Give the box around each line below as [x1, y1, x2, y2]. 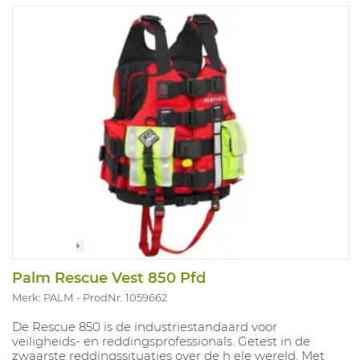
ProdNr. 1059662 [83, 291, 167, 305]
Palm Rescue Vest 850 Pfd [12, 269, 206, 288]
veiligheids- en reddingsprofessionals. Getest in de [12, 333, 310, 350]
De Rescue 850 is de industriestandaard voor [12, 319, 277, 335]
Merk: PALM [12, 291, 73, 305]
